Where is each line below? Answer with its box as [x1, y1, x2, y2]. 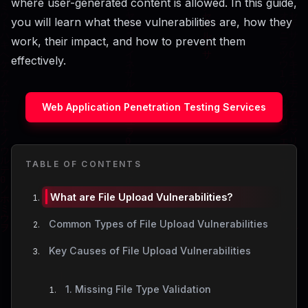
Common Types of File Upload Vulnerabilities [48, 218, 268, 230]
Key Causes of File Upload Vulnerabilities [48, 245, 251, 257]
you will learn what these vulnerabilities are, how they [11, 14, 292, 29]
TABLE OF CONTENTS [25, 158, 142, 169]
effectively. [11, 53, 66, 67]
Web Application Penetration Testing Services [42, 101, 266, 113]
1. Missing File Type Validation [65, 283, 211, 295]
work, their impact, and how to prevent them [11, 34, 245, 48]
